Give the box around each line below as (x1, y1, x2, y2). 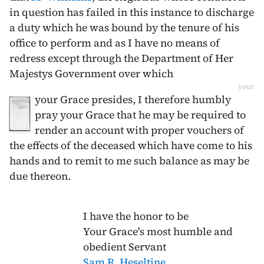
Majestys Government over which (9, 66, 173, 81)
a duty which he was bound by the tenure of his (9, 20, 239, 35)
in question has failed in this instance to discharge (9, 5, 254, 19)
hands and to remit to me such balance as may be (9, 153, 249, 168)
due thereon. (9, 169, 71, 183)
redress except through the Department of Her (9, 51, 233, 65)
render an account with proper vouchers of (35, 123, 244, 137)
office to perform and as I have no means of (9, 35, 220, 50)
